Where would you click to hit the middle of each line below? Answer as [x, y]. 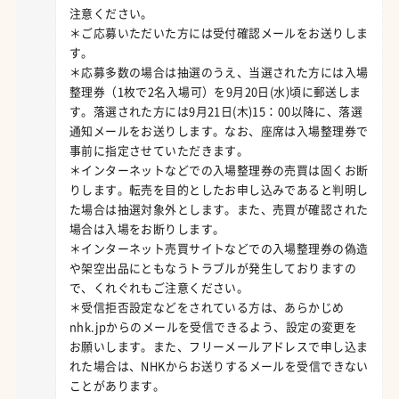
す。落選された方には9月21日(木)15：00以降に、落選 [216, 110]
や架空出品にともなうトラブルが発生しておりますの [212, 267]
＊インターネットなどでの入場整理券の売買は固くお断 [219, 169]
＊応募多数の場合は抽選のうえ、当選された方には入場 [219, 71]
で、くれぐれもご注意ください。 [159, 287]
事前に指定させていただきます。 [159, 150]
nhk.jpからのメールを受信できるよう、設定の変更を [213, 326]
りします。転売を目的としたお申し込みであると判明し [219, 189]
